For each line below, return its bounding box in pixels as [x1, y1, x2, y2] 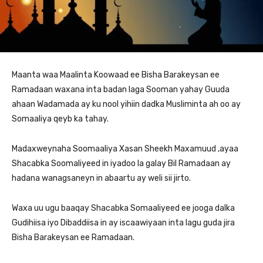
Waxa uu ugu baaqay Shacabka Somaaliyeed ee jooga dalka [12, 203, 235, 213]
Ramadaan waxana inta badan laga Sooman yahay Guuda [12, 84, 230, 95]
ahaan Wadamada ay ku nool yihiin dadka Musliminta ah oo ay [12, 99, 241, 109]
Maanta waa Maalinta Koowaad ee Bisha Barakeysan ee [12, 69, 220, 80]
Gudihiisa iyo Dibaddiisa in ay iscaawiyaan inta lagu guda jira [12, 217, 235, 228]
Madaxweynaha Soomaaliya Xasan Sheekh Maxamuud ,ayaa [12, 143, 238, 154]
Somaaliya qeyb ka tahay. [12, 113, 109, 124]
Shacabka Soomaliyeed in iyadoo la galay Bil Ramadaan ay [12, 158, 231, 168]
